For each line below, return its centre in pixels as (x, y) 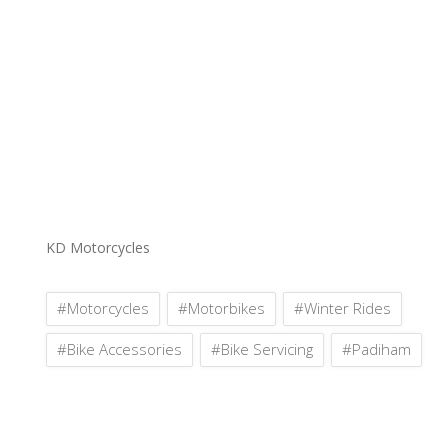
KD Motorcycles (98, 248)
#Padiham (376, 349)
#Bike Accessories (119, 349)
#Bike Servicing (262, 349)
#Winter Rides (342, 308)
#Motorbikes (221, 308)
